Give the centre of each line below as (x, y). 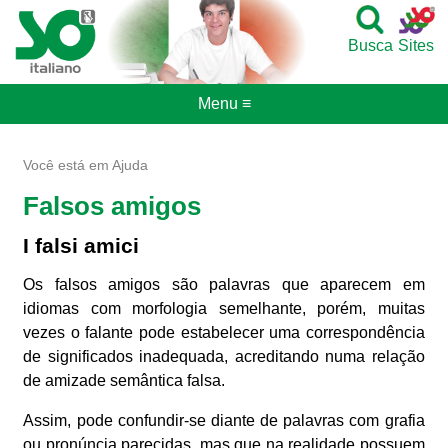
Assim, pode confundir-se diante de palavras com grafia (224, 421)
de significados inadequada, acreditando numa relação (224, 357)
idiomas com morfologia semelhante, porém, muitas (224, 309)
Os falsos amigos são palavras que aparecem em (224, 285)
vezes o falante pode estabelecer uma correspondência (224, 333)
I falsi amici (81, 246)
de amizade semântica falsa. (124, 381)
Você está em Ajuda (86, 164)
